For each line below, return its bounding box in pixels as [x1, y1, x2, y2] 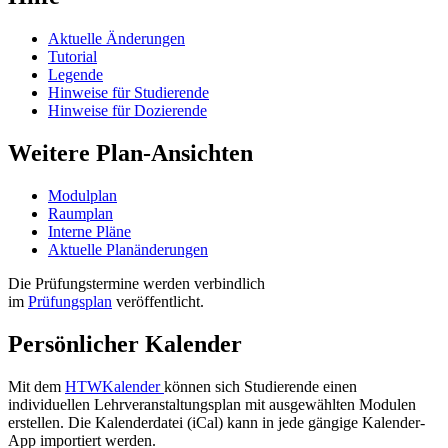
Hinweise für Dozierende [48, 102, 207, 120]
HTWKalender [65, 377, 164, 395]
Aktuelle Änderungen [48, 30, 185, 48]
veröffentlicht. [112, 292, 204, 310]
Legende [48, 66, 103, 84]
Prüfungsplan [28, 292, 112, 310]
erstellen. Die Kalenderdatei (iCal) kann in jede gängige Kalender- [8, 413, 425, 431]
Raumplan [48, 204, 113, 222]
